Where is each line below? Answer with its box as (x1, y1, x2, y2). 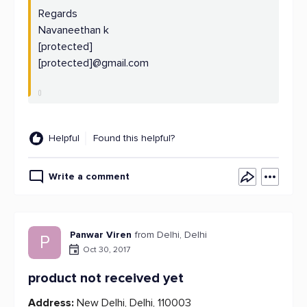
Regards (38, 7, 77, 21)
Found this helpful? (93, 132, 175, 144)
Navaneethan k (38, 23, 109, 37)
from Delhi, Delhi (135, 229, 207, 241)
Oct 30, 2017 (83, 244, 130, 255)
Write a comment (49, 171, 130, 182)
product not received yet (28, 270, 184, 286)
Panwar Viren (70, 229, 132, 241)
